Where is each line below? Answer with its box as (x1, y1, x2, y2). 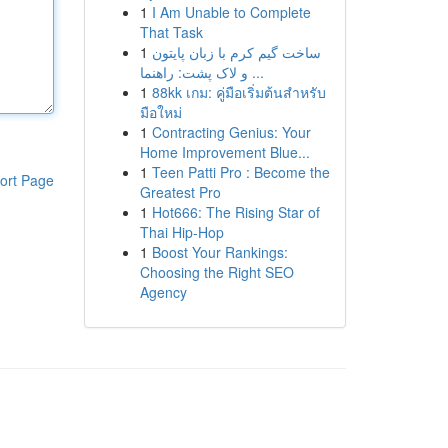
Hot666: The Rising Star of (151, 202, 320, 222)
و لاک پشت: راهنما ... (247, 62, 264, 82)
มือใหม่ (139, 102, 182, 122)
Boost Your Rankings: (151, 242, 288, 262)
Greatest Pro (139, 182, 221, 202)
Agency (139, 282, 187, 302)
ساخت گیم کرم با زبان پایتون (151, 42, 321, 62)
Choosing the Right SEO (139, 262, 294, 282)
